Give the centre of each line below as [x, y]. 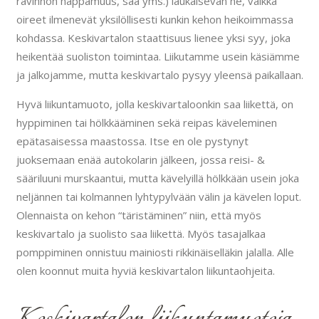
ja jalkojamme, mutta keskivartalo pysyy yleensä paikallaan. [159, 74]
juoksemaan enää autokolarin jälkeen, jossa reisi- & [140, 159]
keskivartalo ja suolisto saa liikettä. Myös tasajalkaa [141, 233]
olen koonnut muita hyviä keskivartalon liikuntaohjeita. [145, 270]
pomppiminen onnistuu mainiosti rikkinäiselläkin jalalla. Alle [155, 252]
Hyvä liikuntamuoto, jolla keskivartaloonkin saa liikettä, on [155, 104]
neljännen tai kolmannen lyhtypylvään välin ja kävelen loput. [158, 196]
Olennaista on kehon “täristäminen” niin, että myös [138, 215]
